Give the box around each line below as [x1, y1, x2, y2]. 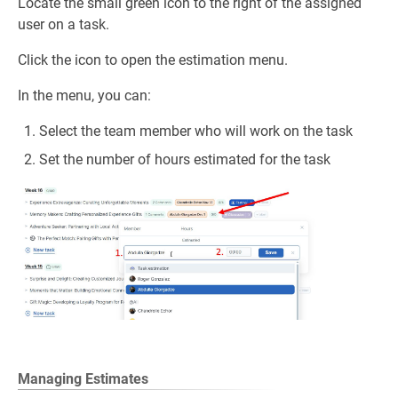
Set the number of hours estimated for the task [39, 151, 330, 168]
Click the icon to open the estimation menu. [18, 52, 291, 68]
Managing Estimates [18, 370, 148, 387]
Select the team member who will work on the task [39, 123, 353, 139]
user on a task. [18, 16, 109, 33]
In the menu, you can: [18, 87, 151, 104]
